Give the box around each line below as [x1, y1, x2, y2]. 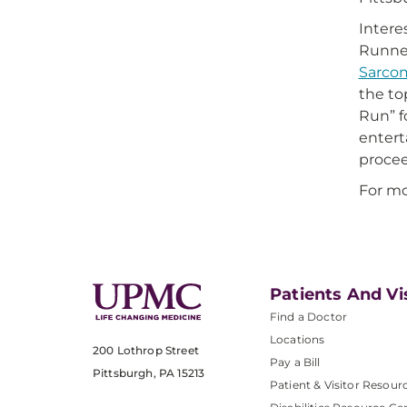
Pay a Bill [270, 355, 321, 369]
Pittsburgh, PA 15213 [93, 366, 205, 381]
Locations [270, 333, 325, 346]
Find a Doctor [270, 310, 348, 323]
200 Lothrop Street [93, 343, 199, 358]
